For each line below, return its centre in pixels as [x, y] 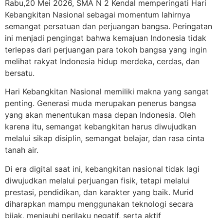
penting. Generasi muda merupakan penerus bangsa [100, 103]
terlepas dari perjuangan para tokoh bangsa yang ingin [106, 50]
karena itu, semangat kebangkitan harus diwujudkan [100, 127]
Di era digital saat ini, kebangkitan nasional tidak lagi [102, 169]
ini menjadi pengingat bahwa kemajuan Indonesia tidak [106, 38]
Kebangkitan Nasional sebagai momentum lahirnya [98, 15]
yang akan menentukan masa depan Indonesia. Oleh [100, 115]
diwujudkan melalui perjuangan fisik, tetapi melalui [97, 180]
